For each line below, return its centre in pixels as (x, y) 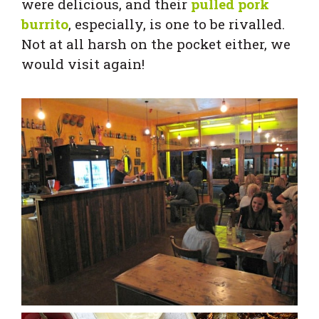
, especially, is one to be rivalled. (177, 24)
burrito (45, 24)
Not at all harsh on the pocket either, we (156, 44)
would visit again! (83, 64)
